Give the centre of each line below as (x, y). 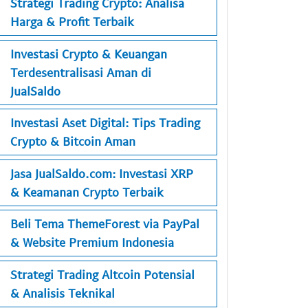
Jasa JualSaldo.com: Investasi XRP (102, 173)
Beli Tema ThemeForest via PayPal (105, 224)
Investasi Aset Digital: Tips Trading (105, 123)
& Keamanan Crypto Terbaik (87, 191)
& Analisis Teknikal (63, 293)
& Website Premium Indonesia (92, 242)
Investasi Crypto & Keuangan (89, 53)
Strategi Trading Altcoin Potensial (102, 274)
